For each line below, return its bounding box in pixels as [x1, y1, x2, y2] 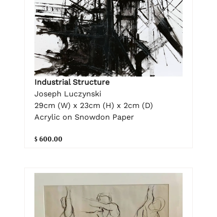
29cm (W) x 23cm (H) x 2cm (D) [34, 100, 153, 110]
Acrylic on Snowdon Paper [34, 112, 134, 122]
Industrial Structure [34, 77, 109, 87]
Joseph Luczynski [34, 89, 101, 98]
